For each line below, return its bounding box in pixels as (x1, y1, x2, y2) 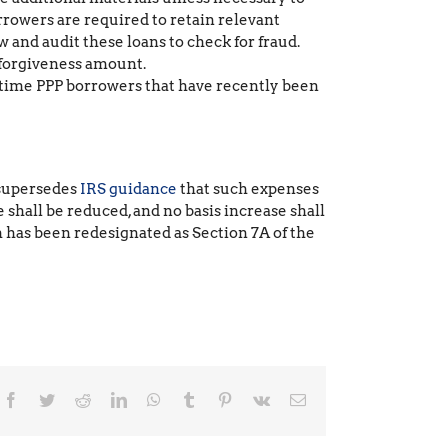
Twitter (54, 391, 99, 407)
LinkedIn (126, 391, 184, 407)
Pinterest (232, 391, 286, 407)
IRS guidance (79, 180, 177, 198)
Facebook (18, 391, 80, 407)
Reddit (90, 391, 132, 407)
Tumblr (196, 391, 242, 407)
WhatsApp (160, 391, 228, 407)
